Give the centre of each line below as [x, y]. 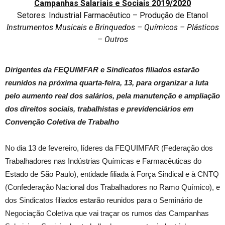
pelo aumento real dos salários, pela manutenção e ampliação [113, 95]
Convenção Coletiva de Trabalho [62, 122]
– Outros [113, 39]
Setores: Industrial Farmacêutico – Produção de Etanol [113, 15]
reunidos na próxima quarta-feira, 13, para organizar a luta [107, 82]
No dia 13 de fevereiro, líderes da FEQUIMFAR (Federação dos [109, 148]
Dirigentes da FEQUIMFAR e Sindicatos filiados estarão [102, 69]
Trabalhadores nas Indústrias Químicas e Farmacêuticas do [103, 161]
